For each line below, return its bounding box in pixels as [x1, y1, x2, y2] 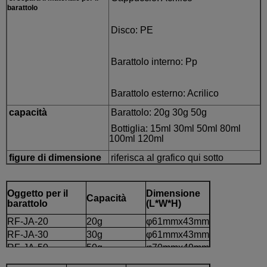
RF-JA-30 [7, 229, 48, 240]
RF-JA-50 [7, 243, 48, 253]
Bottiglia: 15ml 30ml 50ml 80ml [111, 123, 241, 134]
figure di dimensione [9, 153, 101, 163]
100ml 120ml [109, 133, 164, 144]
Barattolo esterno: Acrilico [111, 88, 221, 99]
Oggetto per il [7, 188, 68, 199]
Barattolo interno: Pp [111, 57, 197, 67]
